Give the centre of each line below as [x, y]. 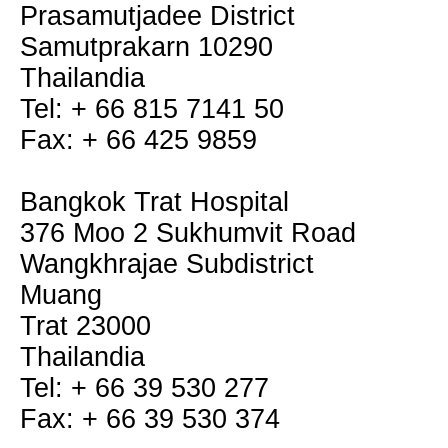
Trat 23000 [85, 326]
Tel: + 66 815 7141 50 [152, 109]
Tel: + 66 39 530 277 [144, 388]
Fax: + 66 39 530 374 [150, 419]
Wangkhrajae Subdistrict [167, 264]
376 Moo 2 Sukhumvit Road [188, 233]
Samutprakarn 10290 [146, 47]
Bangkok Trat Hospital [154, 202]
